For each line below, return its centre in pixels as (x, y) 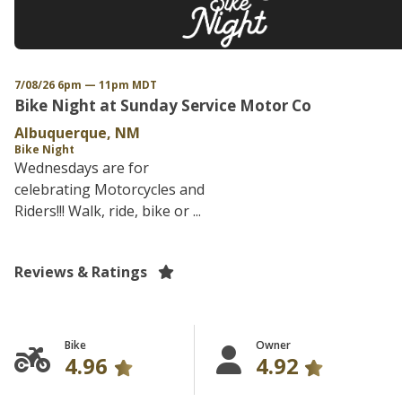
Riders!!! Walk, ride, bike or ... (108, 211)
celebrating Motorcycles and (109, 189)
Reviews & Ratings (81, 272)
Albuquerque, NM (77, 133)
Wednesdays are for (82, 168)
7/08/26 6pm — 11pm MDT (86, 85)
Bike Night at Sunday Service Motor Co (163, 105)
